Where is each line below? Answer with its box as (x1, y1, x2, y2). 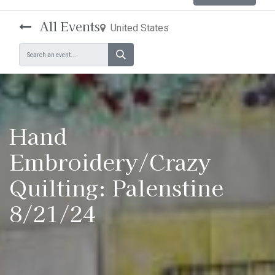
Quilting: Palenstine (9, 171, 223, 203)
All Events (36, 17, 100, 35)
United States (110, 22, 169, 34)
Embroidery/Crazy (9, 145, 211, 177)
